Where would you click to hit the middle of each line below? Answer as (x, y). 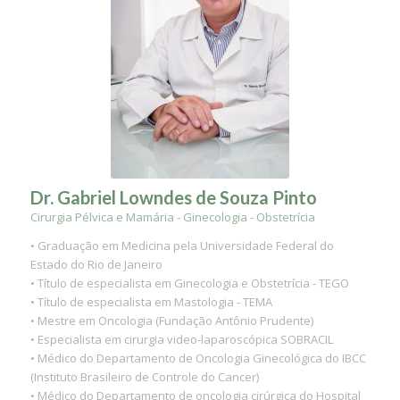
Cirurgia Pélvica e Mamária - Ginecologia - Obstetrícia (172, 217)
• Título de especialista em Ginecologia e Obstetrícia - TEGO (189, 283)
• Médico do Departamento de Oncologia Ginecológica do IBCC (198, 358)
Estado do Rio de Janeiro (96, 265)
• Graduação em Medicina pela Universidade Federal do (182, 246)
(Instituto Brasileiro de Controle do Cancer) (144, 377)
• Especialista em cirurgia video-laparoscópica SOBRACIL (181, 340)
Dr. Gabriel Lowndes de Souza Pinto (173, 198)
